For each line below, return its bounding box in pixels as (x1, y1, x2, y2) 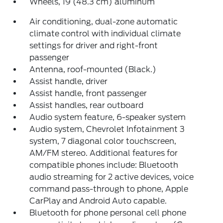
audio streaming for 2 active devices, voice (29, 172, 194, 182)
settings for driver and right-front (29, 40, 158, 50)
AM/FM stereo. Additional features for (29, 148, 178, 158)
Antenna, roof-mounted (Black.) (29, 64, 157, 74)
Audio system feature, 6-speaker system (29, 112, 186, 122)
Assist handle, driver (29, 76, 108, 86)
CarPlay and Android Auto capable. (29, 196, 167, 206)
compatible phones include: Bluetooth (29, 160, 179, 170)
